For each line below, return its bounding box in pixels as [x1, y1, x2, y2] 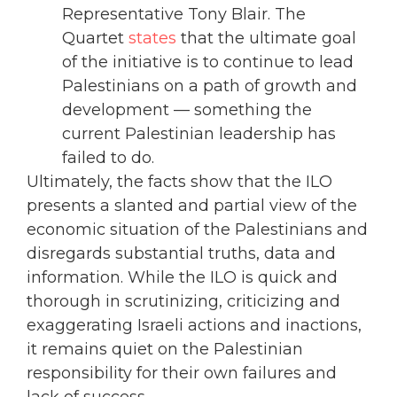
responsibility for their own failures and [27, 363, 337, 384]
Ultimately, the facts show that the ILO [27, 172, 332, 192]
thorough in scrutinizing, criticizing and [27, 292, 340, 312]
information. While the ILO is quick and [27, 268, 338, 288]
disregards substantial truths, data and [27, 244, 336, 264]
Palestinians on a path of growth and [62, 76, 357, 97]
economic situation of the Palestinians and [27, 220, 368, 240]
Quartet [62, 28, 128, 49]
